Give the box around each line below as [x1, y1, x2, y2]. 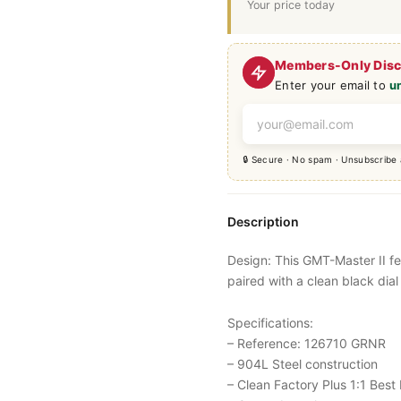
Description [227, 213, 299, 229]
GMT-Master [303, 252, 375, 268]
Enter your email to [275, 77, 390, 92]
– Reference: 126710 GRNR [227, 336, 386, 352]
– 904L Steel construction [227, 356, 378, 372]
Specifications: [227, 315, 313, 331]
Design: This [227, 252, 303, 268]
